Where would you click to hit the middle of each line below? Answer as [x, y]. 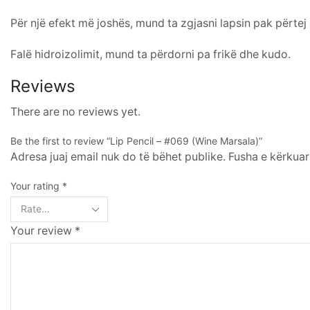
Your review [43, 230]
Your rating [36, 185]
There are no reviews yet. [75, 111]
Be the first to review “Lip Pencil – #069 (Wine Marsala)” [136, 140]
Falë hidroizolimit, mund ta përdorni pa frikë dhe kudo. [151, 54]
